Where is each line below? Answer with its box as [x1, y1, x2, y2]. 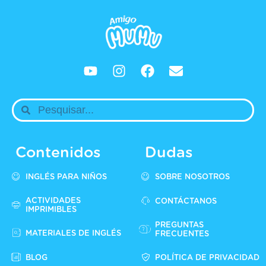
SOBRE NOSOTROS [154, 173, 230, 182]
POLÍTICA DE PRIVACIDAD [154, 254, 259, 262]
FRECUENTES [154, 230, 209, 239]
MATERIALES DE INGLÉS [25, 230, 121, 238]
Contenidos [15, 145, 101, 161]
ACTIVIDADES [25, 197, 81, 205]
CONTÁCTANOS [154, 198, 217, 206]
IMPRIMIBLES [25, 206, 77, 214]
